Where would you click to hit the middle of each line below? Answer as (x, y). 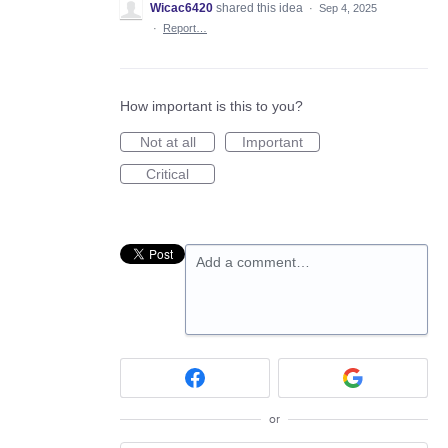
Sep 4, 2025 (348, 8)
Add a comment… (253, 262)
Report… (185, 28)
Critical (167, 174)
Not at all (167, 142)
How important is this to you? (211, 106)
